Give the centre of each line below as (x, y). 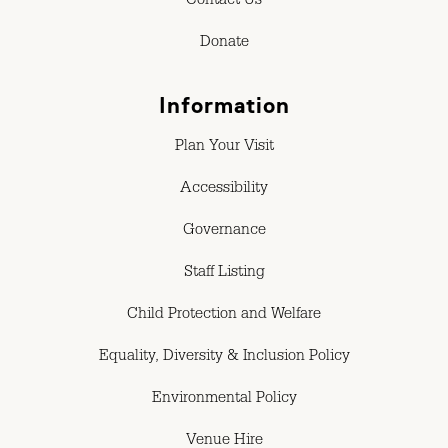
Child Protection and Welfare (224, 315)
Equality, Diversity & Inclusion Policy (224, 357)
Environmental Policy (224, 399)
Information (224, 105)
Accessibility (224, 189)
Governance (224, 231)
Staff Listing (224, 273)
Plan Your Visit (224, 147)
